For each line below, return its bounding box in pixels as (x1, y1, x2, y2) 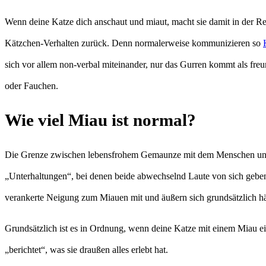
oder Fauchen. (5, 80, 58, 91)
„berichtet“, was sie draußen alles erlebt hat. (5, 245, 168, 255)
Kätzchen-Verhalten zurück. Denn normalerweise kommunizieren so (5, 37, 263, 48)
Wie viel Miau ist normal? (5, 110, 196, 130)
